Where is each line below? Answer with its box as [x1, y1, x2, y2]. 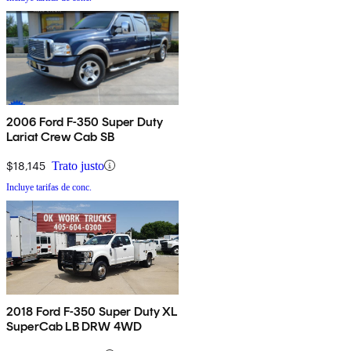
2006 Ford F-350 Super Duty [6, 114, 164, 129]
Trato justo [52, 158, 104, 172]
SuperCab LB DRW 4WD [6, 318, 143, 334]
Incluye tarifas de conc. [6, 181, 92, 193]
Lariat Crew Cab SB [6, 128, 114, 144]
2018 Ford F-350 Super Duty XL [6, 303, 178, 319]
